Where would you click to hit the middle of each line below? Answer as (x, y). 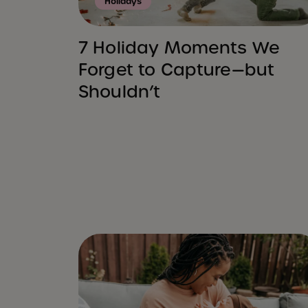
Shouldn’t (120, 92)
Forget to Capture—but (177, 70)
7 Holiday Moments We (179, 48)
